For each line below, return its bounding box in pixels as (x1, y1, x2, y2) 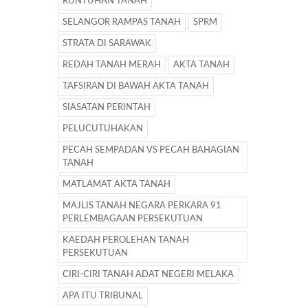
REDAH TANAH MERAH (63, 60, 161, 69)
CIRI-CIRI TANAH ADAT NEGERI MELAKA (63, 269, 234, 279)
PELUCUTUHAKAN (63, 124, 143, 133)
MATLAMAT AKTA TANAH (63, 179, 170, 189)
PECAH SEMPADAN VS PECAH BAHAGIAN (63, 145, 239, 155)
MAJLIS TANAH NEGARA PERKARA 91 (63, 201, 221, 210)
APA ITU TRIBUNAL (63, 291, 143, 300)
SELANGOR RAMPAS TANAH (63, 17, 181, 27)
